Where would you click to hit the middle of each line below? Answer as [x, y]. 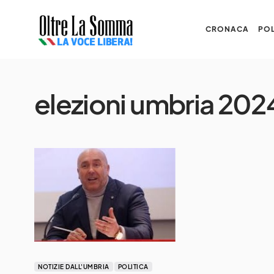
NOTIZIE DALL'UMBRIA [74, 267]
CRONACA [227, 29]
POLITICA [133, 267]
